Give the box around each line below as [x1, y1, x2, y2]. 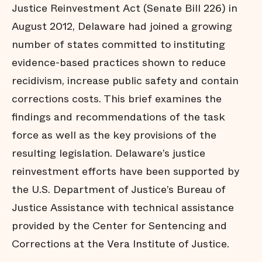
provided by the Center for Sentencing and [12, 218, 227, 233]
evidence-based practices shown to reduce [12, 55, 226, 70]
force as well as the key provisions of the [12, 127, 216, 143]
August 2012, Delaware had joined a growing [12, 19, 232, 34]
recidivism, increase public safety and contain [12, 73, 239, 88]
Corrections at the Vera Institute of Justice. [12, 236, 229, 251]
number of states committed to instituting [12, 37, 225, 52]
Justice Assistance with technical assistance [12, 200, 234, 215]
